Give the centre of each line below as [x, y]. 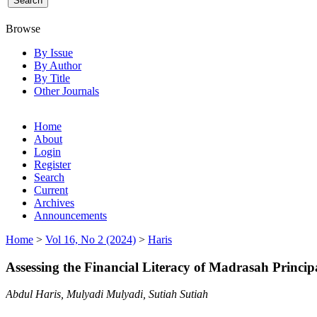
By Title [52, 78]
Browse [23, 28]
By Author [58, 65]
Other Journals [67, 91]
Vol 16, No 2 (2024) [91, 239]
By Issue [53, 52]
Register [52, 164]
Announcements [70, 215]
